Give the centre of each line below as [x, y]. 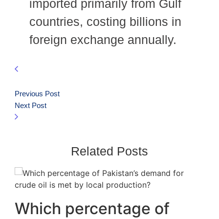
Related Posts [109, 151]
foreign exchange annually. [103, 39]
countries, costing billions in [105, 21]
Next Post [31, 106]
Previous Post [37, 94]
